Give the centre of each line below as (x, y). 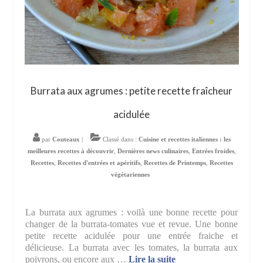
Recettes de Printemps (175, 163)
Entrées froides (213, 151)
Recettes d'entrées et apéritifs (99, 163)
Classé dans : (119, 139)
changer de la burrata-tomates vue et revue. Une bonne (131, 224)
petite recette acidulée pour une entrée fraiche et (131, 236)
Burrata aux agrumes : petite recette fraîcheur (131, 91)
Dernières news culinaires (153, 151)
